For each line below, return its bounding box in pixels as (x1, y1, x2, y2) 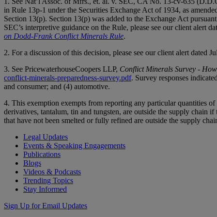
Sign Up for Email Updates (4, 201, 87, 210)
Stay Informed (23, 185, 67, 194)
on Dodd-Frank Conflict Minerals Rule (4, 32, 124, 41)
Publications (23, 150, 61, 159)
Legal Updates (23, 133, 68, 141)
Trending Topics (23, 176, 73, 185)
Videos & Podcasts (23, 168, 81, 176)
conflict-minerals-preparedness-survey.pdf (4, 74, 131, 82)
